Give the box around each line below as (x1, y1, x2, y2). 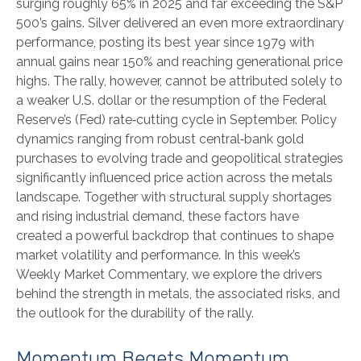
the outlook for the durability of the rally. (16, 305, 254, 321)
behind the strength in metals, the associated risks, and (16, 286, 340, 301)
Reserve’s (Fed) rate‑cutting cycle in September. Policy (16, 112, 337, 127)
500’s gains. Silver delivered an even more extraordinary (16, 15, 344, 31)
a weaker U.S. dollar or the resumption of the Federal (16, 93, 326, 108)
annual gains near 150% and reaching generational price (16, 54, 342, 69)
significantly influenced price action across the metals (16, 170, 333, 185)
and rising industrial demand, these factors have (16, 209, 299, 224)
